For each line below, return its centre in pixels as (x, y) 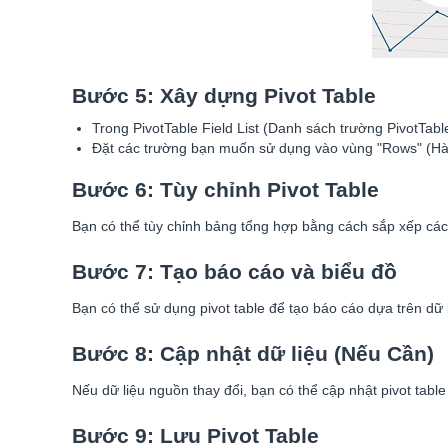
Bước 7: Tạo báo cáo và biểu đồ (234, 271)
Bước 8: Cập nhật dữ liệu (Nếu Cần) (253, 353)
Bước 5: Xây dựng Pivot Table (224, 95)
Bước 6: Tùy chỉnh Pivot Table (225, 189)
